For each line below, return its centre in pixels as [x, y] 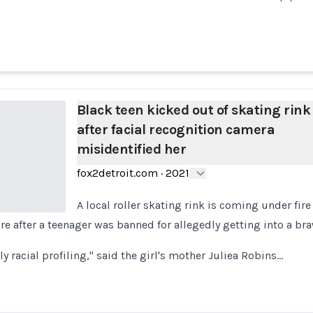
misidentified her [131, 149]
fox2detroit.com [117, 173]
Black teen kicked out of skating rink [194, 110]
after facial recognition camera [176, 130]
